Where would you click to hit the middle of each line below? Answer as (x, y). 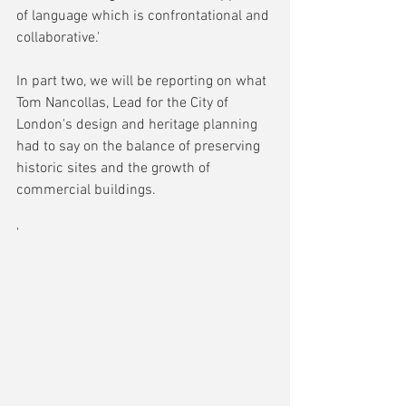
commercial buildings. (86, 191)
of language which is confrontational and (145, 17)
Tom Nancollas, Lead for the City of (124, 104)
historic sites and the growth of (115, 169)
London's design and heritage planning (139, 126)
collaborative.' (58, 39)
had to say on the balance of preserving (140, 147)
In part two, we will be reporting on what (143, 82)
